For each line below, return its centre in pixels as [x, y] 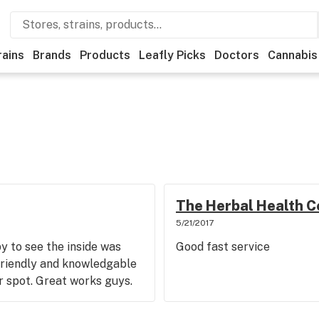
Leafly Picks [172, 55]
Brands [52, 55]
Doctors [237, 55]
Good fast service [223, 247]
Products [105, 55]
